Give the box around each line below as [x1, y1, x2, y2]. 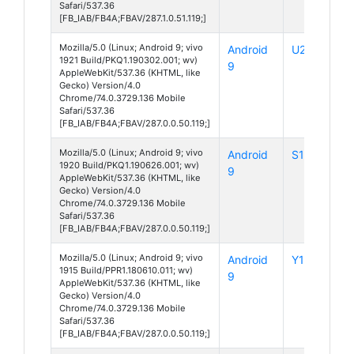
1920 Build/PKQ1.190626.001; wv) [59, 159, 199, 171]
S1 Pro [292, 147, 325, 161]
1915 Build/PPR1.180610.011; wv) [59, 264, 193, 276]
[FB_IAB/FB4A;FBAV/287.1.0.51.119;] [59, 12, 206, 24]
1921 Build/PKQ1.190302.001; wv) [59, 54, 198, 66]
